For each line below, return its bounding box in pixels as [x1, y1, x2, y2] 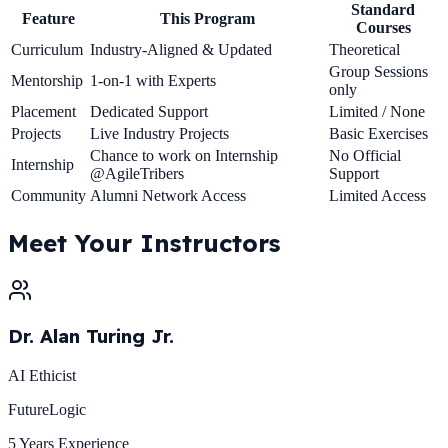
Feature [22, 9, 75, 27]
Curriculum [11, 40, 83, 58]
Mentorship [11, 71, 83, 89]
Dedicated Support [90, 102, 208, 120]
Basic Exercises [329, 124, 428, 142]
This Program [160, 9, 255, 27]
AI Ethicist [8, 367, 76, 385]
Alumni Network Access [90, 186, 246, 204]
